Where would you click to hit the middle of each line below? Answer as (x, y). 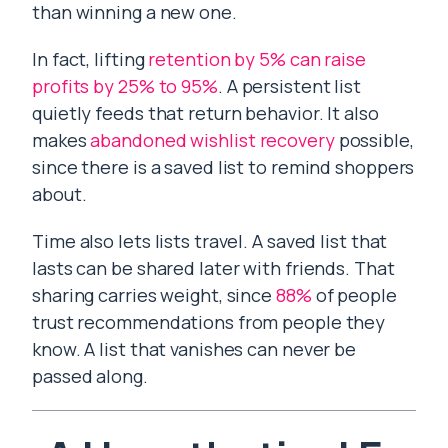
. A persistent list (289, 86)
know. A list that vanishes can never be (194, 349)
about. (59, 194)
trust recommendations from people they (209, 322)
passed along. (90, 376)
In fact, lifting (90, 59)
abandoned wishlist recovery (212, 140)
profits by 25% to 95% (125, 86)
